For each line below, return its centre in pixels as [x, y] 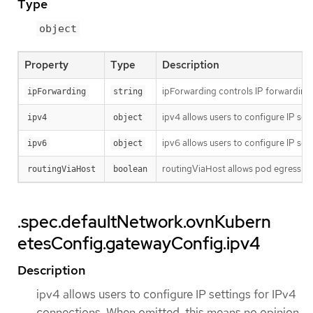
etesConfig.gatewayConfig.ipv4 [139, 244]
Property [46, 65]
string [128, 92]
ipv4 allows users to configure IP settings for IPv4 [166, 294]
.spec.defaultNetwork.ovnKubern [144, 222]
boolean [130, 169]
